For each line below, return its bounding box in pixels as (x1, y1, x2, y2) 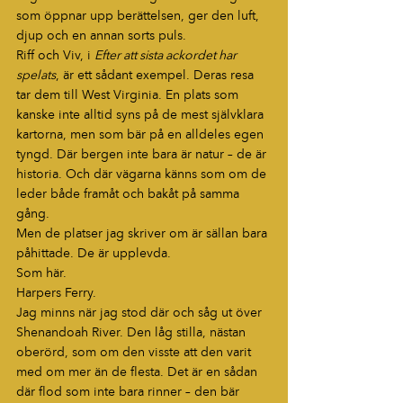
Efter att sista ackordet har (94, 49, 239, 62)
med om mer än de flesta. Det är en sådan (16, 366, 261, 379)
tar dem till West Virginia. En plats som (16, 89, 242, 102)
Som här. (16, 267, 67, 280)
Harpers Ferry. (16, 287, 96, 300)
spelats (16, 69, 56, 82)
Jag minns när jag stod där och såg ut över (16, 307, 265, 319)
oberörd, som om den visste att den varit (16, 346, 255, 359)
